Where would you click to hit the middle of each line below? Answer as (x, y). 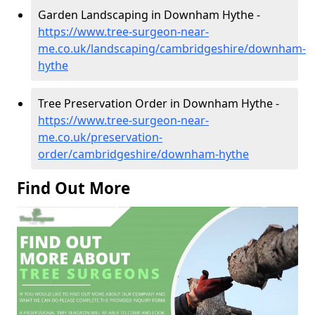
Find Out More (73, 188)
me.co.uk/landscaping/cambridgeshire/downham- (172, 48)
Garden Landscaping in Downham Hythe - (149, 14)
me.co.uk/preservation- (100, 137)
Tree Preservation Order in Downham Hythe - (159, 103)
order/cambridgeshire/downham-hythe (143, 154)
